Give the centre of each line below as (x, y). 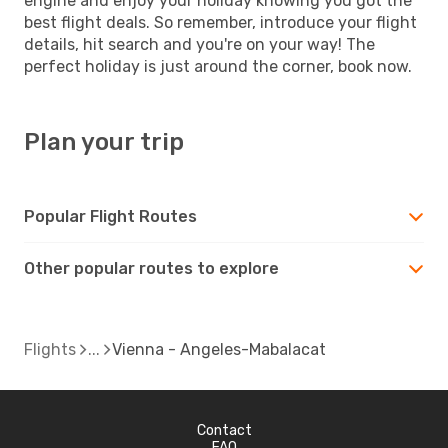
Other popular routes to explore (151, 268)
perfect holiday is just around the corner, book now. (218, 66)
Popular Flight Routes (110, 216)
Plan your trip (104, 141)
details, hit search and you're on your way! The (199, 44)
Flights (50, 349)
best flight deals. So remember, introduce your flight (220, 22)
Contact (224, 430)
